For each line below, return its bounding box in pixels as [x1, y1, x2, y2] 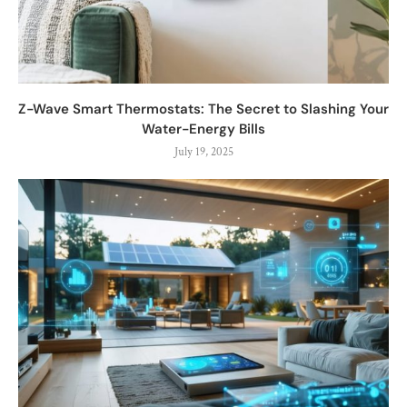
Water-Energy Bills [142, 119, 265, 138]
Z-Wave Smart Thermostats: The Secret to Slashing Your [18, 99, 389, 118]
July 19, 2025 [174, 144, 233, 160]
